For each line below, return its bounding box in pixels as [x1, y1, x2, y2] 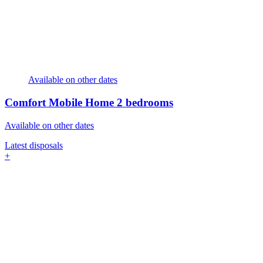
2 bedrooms [117, 96, 173, 109]
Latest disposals [5, 140, 63, 150]
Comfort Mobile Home [5, 96, 117, 109]
